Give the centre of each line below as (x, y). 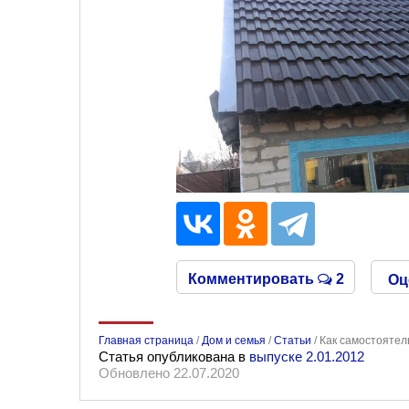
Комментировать (252, 279)
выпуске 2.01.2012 (307, 357)
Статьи (293, 341)
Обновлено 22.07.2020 (169, 373)
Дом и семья (234, 341)
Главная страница (146, 341)
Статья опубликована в (174, 357)
